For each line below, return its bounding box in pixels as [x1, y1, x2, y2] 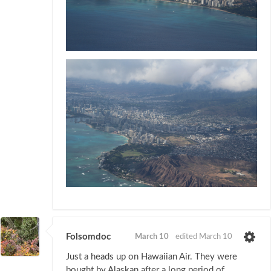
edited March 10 [175, 232, 232, 241]
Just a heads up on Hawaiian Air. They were [66, 252, 237, 262]
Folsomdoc [66, 232, 111, 241]
